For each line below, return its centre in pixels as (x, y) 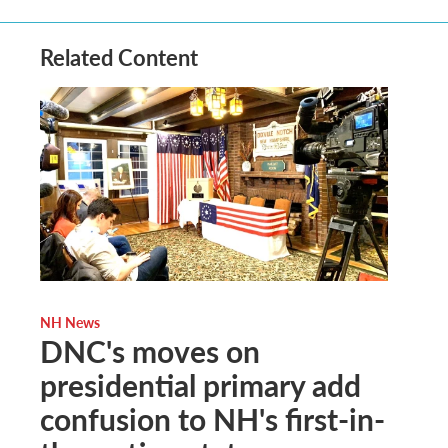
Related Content (119, 57)
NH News (70, 321)
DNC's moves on (150, 350)
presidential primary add (200, 384)
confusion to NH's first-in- (212, 418)
